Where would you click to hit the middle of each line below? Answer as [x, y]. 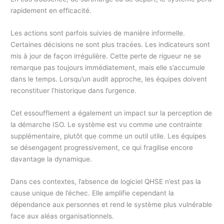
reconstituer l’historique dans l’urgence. [74, 91]
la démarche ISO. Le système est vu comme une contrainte [106, 125]
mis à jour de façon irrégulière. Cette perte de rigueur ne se [106, 56]
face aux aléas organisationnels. [62, 216]
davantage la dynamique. [51, 159]
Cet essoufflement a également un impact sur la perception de [111, 113]
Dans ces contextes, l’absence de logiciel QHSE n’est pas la [106, 182]
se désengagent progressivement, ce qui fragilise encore [102, 148]
